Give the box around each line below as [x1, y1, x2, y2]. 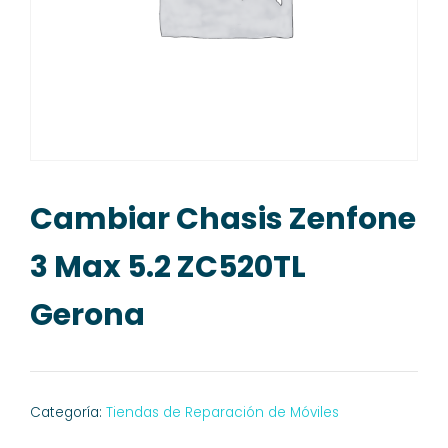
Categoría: [30, 402, 106, 422]
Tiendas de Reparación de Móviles [106, 402, 339, 422]
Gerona [30, 293, 145, 336]
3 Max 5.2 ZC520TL [30, 245, 306, 288]
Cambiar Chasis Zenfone [30, 197, 416, 240]
